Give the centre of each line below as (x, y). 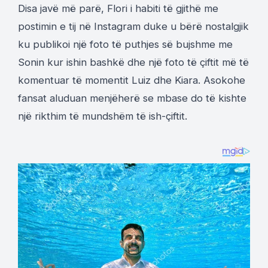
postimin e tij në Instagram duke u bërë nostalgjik (133, 26)
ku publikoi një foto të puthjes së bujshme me (125, 44)
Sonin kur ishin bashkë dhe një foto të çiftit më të (133, 62)
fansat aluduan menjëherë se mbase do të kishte (132, 98)
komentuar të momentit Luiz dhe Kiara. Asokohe (132, 80)
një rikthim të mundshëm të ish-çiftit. (103, 116)
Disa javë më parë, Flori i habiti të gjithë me (118, 8)
